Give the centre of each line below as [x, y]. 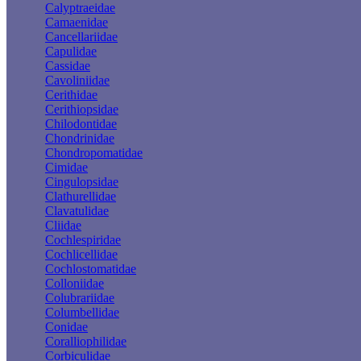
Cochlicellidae [81, 254]
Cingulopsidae [82, 181]
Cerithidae [71, 94]
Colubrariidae [80, 297]
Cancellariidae [81, 36]
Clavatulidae [77, 210]
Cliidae [63, 225]
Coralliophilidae [86, 341]
